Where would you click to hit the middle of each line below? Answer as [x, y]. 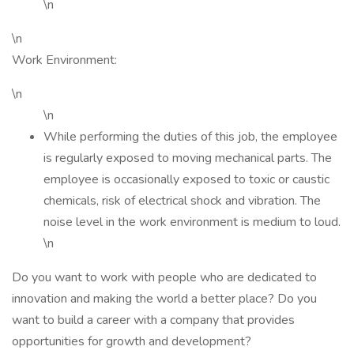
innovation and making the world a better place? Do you [164, 299]
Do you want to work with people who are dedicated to [164, 277]
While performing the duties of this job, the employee [190, 137]
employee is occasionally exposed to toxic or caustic [186, 179]
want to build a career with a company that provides [153, 320]
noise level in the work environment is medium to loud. [192, 222]
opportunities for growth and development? [132, 341]
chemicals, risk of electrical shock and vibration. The [182, 201]
